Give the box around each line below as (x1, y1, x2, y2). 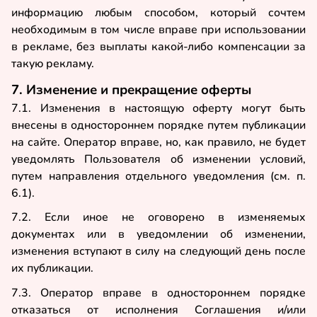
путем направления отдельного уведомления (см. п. (11, 168, 306, 184)
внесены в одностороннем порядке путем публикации (11, 117, 306, 133)
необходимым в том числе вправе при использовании (11, 21, 306, 38)
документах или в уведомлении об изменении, (11, 226, 306, 243)
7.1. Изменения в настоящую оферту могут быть (11, 100, 306, 116)
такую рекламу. (11, 55, 94, 71)
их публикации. (11, 260, 93, 277)
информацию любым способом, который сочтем (11, 4, 306, 21)
